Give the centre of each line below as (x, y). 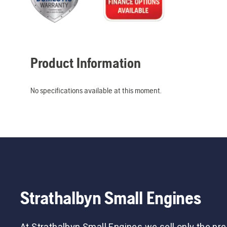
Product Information (86, 63)
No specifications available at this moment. (96, 90)
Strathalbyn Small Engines (111, 198)
